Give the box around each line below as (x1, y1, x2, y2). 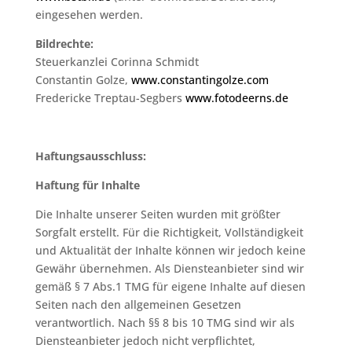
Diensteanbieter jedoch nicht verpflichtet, (35, 333, 255, 348)
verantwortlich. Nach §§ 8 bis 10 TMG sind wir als (35, 315, 295, 330)
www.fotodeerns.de (185, 90, 291, 105)
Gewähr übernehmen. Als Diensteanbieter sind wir (35, 261, 304, 276)
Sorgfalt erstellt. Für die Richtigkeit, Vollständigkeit (35, 225, 303, 240)
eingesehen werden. (35, 7, 143, 22)
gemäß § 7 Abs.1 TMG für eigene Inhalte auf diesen (35, 279, 306, 294)
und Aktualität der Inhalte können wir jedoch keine (35, 243, 306, 258)
